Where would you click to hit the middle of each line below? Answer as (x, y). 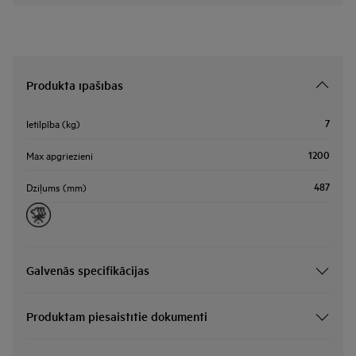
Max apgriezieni (60, 155)
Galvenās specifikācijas (88, 270)
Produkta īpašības (75, 85)
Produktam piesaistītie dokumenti (117, 316)
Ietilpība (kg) (53, 123)
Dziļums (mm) (56, 186)
